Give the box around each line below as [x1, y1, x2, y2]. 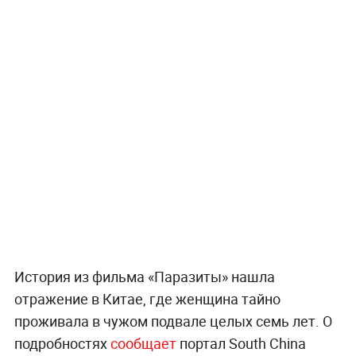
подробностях [14, 333, 110, 353]
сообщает [110, 333, 176, 353]
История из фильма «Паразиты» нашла [14, 266, 275, 286]
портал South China [176, 333, 306, 353]
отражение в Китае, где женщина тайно [14, 288, 281, 308]
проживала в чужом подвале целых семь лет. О [14, 311, 332, 331]
